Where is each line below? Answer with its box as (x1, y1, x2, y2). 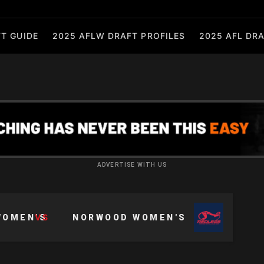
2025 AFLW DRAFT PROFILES (52, 31, 185, 41)
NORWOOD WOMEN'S (72, 213, 187, 222)
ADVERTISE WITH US (97, 161, 167, 168)
